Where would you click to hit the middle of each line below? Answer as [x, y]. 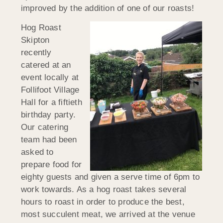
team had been [49, 140]
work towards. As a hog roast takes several [104, 190]
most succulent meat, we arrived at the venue [108, 215]
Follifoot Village [50, 90]
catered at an [46, 65]
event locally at [50, 78]
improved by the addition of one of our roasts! [108, 8]
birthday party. [48, 115]
